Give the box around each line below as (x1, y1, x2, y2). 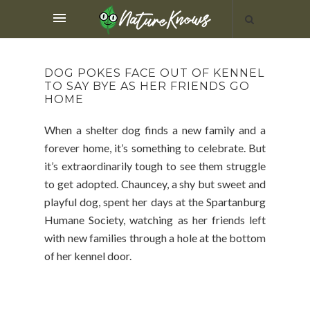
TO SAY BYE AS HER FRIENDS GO (44, 80, 250, 93)
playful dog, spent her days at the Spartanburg (44, 195, 266, 208)
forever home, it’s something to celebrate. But (44, 141, 266, 154)
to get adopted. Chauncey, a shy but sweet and (44, 177, 266, 190)
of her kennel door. (44, 249, 134, 262)
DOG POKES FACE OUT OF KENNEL (44, 66, 264, 80)
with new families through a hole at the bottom (44, 231, 266, 244)
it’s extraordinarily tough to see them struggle (44, 159, 266, 172)
